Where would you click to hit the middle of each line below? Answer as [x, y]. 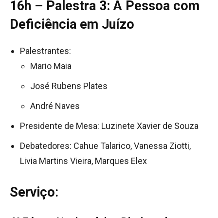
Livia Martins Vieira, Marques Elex [83, 161]
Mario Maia [53, 66]
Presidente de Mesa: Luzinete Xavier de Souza [111, 126]
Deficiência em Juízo [72, 24]
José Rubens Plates [71, 86]
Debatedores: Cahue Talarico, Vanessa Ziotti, [105, 145]
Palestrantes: [47, 51]
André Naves [57, 106]
